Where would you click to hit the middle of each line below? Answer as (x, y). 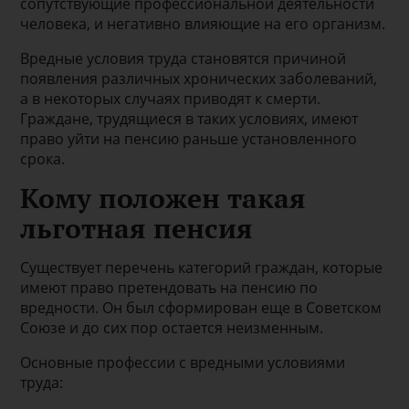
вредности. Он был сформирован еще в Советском (201, 308)
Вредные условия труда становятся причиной (184, 59)
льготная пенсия (137, 229)
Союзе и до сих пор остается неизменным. (172, 328)
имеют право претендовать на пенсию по (169, 288)
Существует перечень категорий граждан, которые (202, 268)
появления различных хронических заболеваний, (199, 79)
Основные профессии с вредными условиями (183, 363)
